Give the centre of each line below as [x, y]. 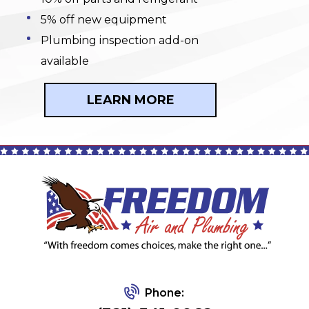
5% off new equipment [104, 20]
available [65, 61]
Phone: [165, 293]
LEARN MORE [130, 100]
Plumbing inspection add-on [120, 41]
